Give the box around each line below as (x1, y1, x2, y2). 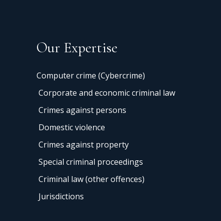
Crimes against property (38, 139, 129, 150)
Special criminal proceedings (38, 156, 143, 167)
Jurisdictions (38, 190, 84, 202)
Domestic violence (38, 121, 105, 133)
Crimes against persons (38, 104, 126, 115)
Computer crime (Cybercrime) (37, 70, 145, 81)
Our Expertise (37, 38, 117, 57)
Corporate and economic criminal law (38, 87, 175, 98)
